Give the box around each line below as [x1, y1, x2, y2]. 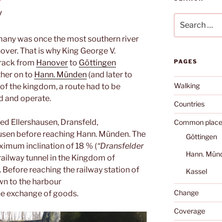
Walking [173, 81, 200, 90]
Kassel [185, 167, 207, 176]
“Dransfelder [97, 141, 144, 151]
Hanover [36, 58, 68, 68]
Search [173, 14, 197, 22]
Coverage [173, 207, 205, 216]
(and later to [87, 70, 132, 80]
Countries [173, 100, 205, 109]
